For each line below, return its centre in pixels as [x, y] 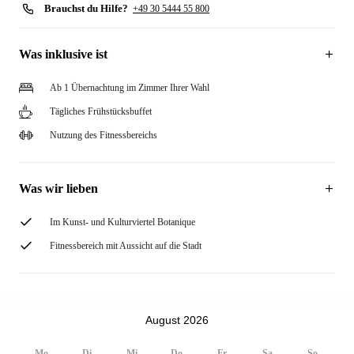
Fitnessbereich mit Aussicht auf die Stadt [126, 246]
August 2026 [177, 320]
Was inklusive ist [63, 54]
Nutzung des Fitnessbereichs [104, 135]
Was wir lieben [58, 188]
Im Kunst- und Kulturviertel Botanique [122, 222]
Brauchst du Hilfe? [86, 8]
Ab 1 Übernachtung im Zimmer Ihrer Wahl [130, 88]
